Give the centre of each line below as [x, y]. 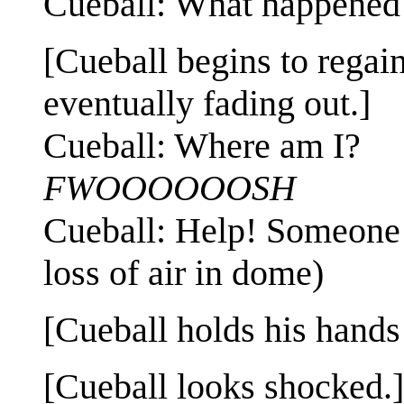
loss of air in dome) [184, 273]
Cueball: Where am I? [202, 146]
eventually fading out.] [207, 104]
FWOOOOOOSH [170, 188]
